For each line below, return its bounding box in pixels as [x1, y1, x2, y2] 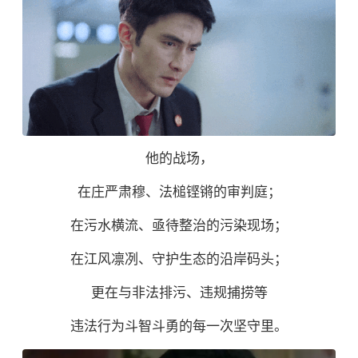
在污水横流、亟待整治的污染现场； [70, 218, 288, 234]
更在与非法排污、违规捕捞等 [90, 285, 268, 301]
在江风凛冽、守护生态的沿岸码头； [70, 252, 288, 268]
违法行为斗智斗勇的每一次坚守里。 [70, 319, 288, 335]
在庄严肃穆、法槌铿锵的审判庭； [77, 185, 281, 201]
